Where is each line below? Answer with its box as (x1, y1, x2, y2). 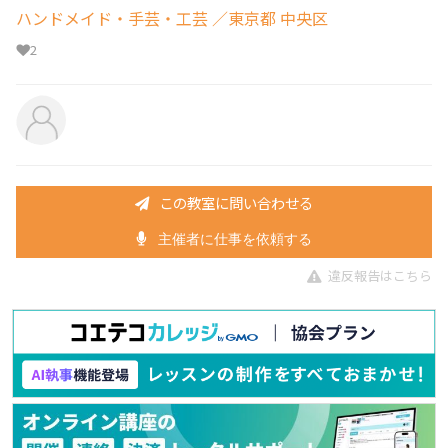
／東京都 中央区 (208, 6, 328, 31)
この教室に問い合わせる (159, 191, 313, 213)
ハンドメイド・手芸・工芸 (16, 6, 208, 31)
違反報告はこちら (328, 265, 432, 285)
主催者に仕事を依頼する (154, 231, 313, 248)
